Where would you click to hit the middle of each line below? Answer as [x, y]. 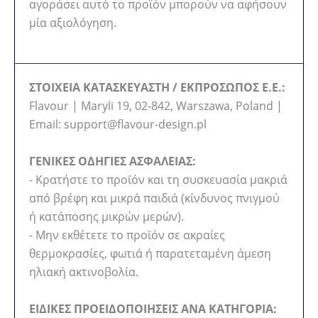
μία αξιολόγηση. [73, 22]
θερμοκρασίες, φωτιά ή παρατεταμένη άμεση [150, 253]
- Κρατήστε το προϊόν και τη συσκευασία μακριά [158, 179]
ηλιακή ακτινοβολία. [84, 272]
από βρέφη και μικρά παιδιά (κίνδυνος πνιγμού [154, 198]
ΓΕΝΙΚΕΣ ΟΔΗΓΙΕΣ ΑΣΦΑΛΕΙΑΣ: [113, 161]
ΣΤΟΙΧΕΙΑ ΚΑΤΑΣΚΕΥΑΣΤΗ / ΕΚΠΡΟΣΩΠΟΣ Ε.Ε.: [157, 88]
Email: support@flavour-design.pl [118, 125]
